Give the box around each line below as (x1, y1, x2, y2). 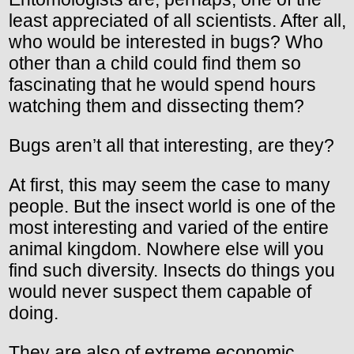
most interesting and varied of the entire (9, 217, 329, 239)
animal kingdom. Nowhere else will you (9, 239, 324, 260)
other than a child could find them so (9, 53, 301, 74)
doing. (9, 303, 58, 324)
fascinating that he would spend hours (9, 74, 316, 96)
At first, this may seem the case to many (9, 175, 330, 196)
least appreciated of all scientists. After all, (9, 10, 346, 32)
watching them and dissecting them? (9, 96, 304, 117)
